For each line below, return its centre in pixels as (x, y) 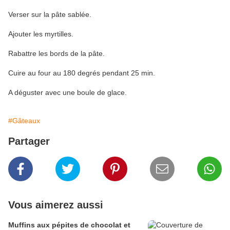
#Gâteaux (24, 121)
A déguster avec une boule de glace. (68, 93)
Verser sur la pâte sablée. (50, 15)
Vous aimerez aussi (56, 205)
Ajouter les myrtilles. (41, 34)
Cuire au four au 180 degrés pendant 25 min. (82, 73)
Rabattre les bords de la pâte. (56, 54)
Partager (29, 141)
